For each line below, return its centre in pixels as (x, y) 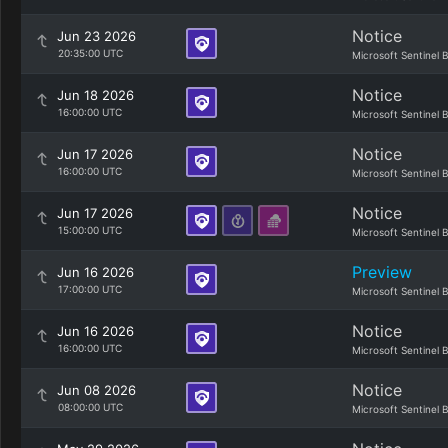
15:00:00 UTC (89, 230)
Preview (382, 272)
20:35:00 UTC (90, 53)
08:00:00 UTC (90, 407)
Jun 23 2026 (96, 36)
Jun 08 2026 (96, 390)
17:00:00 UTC (89, 289)
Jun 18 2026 (95, 95)
